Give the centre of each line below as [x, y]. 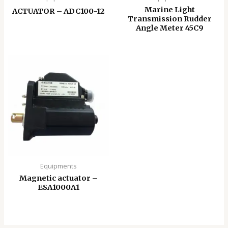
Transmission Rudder [169, 19]
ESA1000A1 [58, 187]
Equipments [59, 166]
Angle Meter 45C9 [169, 28]
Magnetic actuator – [58, 178]
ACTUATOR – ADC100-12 [59, 11]
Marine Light [169, 10]
